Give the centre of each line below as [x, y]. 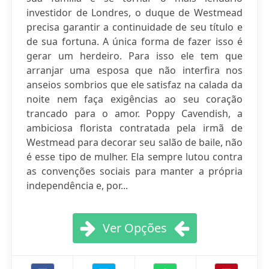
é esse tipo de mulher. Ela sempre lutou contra [134, 157]
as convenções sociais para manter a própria [134, 171]
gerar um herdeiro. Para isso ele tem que [134, 56]
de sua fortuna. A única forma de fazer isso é [134, 41]
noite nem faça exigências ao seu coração [134, 99]
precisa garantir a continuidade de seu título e [134, 27]
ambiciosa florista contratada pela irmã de [134, 128]
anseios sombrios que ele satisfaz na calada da [134, 85]
